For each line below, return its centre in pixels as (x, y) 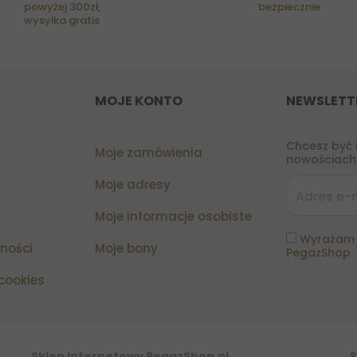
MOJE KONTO (139, 101)
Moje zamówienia (149, 153)
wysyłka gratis (62, 21)
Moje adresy (133, 185)
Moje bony (126, 249)
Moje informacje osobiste (173, 217)
